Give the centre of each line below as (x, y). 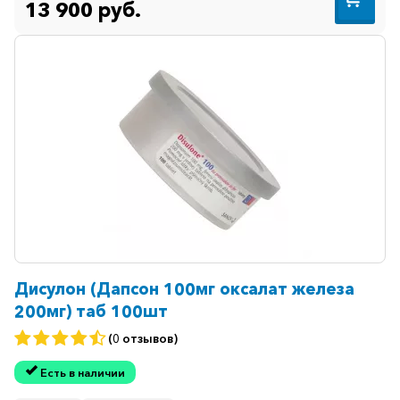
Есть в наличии (82, 372)
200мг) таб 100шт (91, 312)
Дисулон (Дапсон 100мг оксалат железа (117, 289)
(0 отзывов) (143, 338)
